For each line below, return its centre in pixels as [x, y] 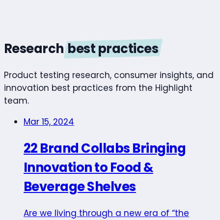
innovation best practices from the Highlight [98, 88]
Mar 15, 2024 [49, 122]
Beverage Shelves [80, 186]
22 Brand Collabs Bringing [105, 148]
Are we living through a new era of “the [106, 213]
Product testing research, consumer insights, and [109, 75]
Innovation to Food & [88, 167]
